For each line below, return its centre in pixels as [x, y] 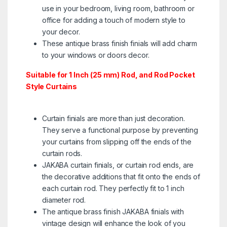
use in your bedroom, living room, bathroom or [118, 8]
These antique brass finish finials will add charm [120, 43]
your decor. [61, 31]
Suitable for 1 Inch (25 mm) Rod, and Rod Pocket [110, 74]
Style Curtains [51, 86]
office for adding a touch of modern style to [113, 20]
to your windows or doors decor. [96, 55]
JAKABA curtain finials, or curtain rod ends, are [118, 165]
